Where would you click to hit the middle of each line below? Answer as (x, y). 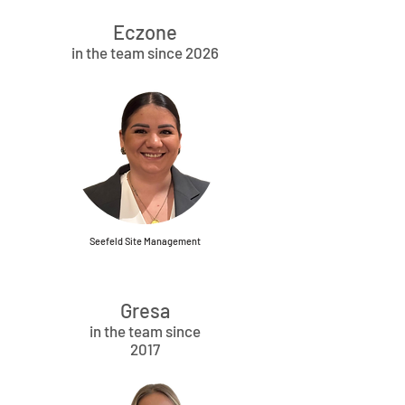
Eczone (145, 31)
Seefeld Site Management (145, 240)
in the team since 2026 (145, 52)
